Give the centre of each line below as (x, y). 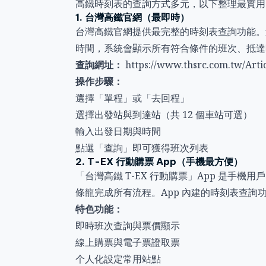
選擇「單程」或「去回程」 (132, 98)
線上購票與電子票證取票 (127, 242)
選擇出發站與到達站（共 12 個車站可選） (164, 115)
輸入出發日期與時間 (118, 131)
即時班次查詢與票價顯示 (127, 226)
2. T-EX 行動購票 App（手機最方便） (159, 161)
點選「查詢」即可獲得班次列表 (142, 148)
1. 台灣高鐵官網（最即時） (132, 17)
